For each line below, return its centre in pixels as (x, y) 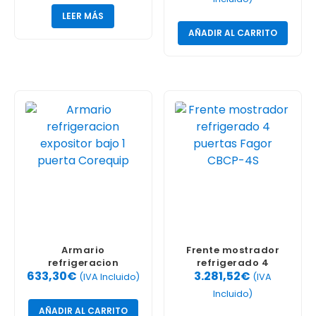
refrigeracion (83, 263)
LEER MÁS (83, 16)
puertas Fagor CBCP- (233, 276)
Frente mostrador (233, 250)
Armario (83, 250)
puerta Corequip (83, 288)
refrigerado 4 (233, 263)
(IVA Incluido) (109, 276)
